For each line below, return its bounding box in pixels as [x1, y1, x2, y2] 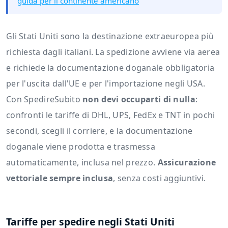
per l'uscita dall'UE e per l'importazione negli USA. [6, 78, 205, 90]
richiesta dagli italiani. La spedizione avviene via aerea [6, 46, 220, 58]
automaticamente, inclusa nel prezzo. [6, 157, 158, 168]
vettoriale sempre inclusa [6, 173, 113, 184]
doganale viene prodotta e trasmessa [6, 141, 155, 153]
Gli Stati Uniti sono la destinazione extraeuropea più [6, 31, 214, 42]
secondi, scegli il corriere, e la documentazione [6, 125, 193, 137]
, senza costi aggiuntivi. [113, 173, 206, 184]
